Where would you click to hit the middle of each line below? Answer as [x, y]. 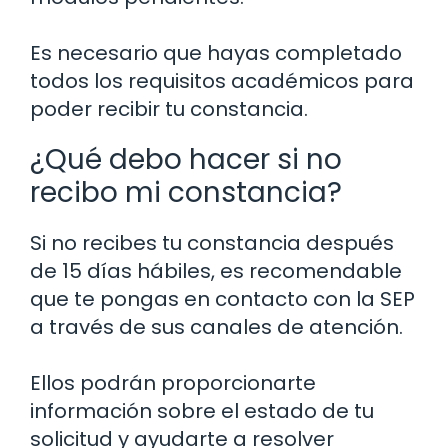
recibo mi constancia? [186, 193]
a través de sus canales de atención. [216, 327]
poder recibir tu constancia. [169, 109]
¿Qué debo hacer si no [186, 160]
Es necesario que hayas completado [216, 53]
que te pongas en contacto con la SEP [222, 299]
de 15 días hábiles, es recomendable [216, 271]
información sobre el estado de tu [202, 411]
